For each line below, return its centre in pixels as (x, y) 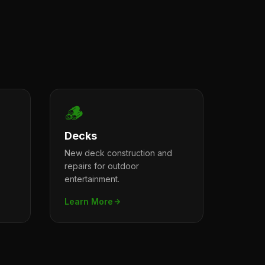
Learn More (89, 201)
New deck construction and (118, 153)
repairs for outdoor (102, 166)
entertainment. (92, 179)
